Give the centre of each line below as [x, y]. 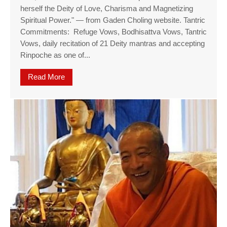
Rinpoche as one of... [55, 55]
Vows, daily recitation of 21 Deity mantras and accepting [112, 43]
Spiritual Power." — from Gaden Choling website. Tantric [113, 20]
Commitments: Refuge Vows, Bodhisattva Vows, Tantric [113, 32]
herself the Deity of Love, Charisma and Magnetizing [107, 8]
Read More [46, 77]
